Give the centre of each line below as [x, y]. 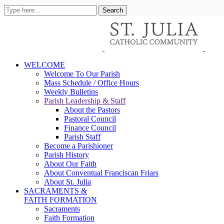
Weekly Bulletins [71, 92]
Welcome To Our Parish [82, 74]
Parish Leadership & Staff [85, 101]
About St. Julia [67, 182]
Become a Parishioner [78, 146]
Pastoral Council [90, 119]
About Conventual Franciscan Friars [101, 173]
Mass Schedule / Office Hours [91, 83]
